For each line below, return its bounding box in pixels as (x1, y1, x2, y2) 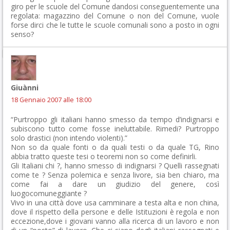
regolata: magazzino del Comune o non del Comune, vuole (11, 11, 219, 21)
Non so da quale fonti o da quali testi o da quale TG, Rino (11, 142, 219, 152)
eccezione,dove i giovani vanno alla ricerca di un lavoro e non (11, 216, 219, 226)
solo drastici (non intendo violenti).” (11, 133, 127, 143)
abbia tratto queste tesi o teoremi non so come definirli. (11, 151, 197, 161)
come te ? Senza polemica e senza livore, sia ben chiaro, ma (11, 170, 219, 180)
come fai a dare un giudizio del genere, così (11, 179, 219, 189)
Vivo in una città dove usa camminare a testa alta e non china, (11, 198, 219, 207)
